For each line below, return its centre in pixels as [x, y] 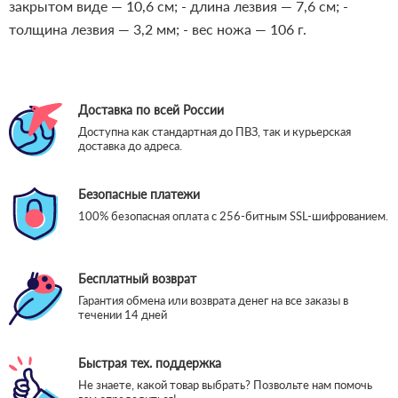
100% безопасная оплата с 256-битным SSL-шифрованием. [233, 216]
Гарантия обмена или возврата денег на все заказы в [213, 301]
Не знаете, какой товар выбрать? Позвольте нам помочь [225, 385]
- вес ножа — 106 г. [245, 29]
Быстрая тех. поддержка [150, 363]
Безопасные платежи [139, 195]
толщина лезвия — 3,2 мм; [96, 29]
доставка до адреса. [130, 146]
